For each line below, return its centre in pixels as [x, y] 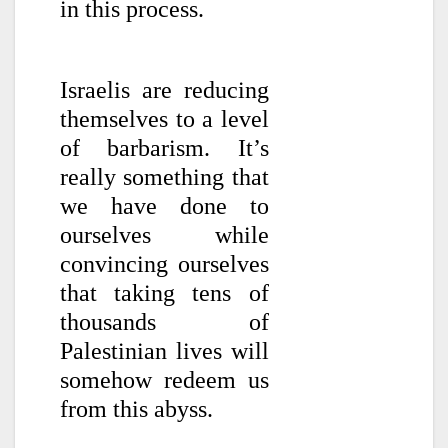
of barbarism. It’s [164, 148]
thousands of [164, 322]
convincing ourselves [164, 264]
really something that [164, 177]
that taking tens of [164, 293]
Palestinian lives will [164, 351]
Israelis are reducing [164, 90]
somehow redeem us [164, 380]
